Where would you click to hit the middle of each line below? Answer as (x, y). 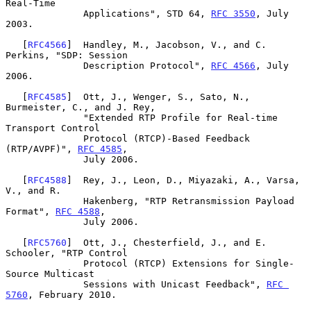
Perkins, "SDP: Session (67, 55)
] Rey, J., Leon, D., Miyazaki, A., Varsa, (183, 180)
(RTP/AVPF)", (42, 149)
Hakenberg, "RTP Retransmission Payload (44, 201)
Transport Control (53, 128)
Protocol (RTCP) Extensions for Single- (44, 263)
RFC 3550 (233, 13)
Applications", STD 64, (147, 13)
